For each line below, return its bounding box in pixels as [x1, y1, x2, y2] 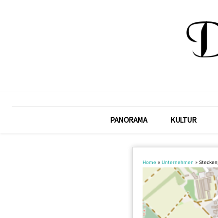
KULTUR [170, 115, 197, 125]
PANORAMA [110, 115, 147, 125]
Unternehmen [162, 160, 194, 165]
